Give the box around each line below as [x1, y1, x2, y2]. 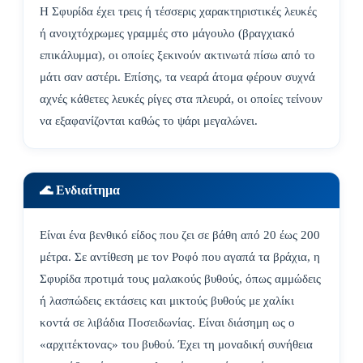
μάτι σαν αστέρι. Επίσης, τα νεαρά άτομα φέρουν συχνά [40, 70, 315, 84]
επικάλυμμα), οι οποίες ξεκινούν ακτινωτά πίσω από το [40, 49, 315, 62]
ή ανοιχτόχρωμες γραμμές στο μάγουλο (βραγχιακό [40, 27, 295, 41]
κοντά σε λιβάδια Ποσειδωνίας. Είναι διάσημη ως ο [40, 316, 295, 330]
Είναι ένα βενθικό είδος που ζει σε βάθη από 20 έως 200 [40, 228, 320, 242]
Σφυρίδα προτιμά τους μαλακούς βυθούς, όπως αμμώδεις [40, 272, 321, 286]
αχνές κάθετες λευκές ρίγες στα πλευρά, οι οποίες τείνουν [40, 92, 322, 106]
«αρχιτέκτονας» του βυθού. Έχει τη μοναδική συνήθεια [40, 338, 313, 352]
